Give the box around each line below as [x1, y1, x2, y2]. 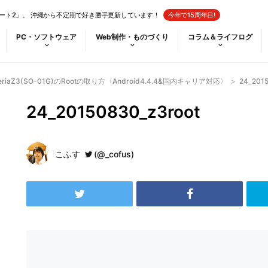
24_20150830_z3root [26, 102, 200, 122]
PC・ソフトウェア [16, 32, 77, 41]
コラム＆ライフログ [188, 32, 252, 41]
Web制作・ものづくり [96, 32, 169, 41]
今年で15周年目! [167, 11, 216, 19]
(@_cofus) [94, 149, 134, 159]
